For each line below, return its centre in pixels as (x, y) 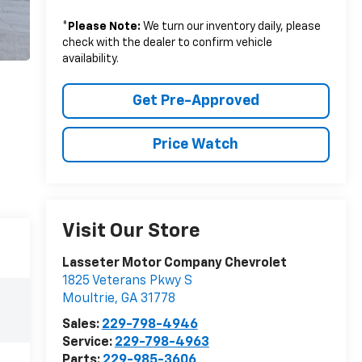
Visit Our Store (131, 232)
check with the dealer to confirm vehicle (167, 43)
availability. (90, 59)
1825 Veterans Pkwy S (127, 282)
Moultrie (88, 299)
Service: (88, 343)
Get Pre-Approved (196, 101)
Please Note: (104, 27)
